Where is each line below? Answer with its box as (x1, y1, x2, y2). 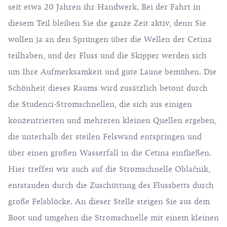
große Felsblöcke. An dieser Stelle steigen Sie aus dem (8, 197, 210, 207)
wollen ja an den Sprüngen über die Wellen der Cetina (8, 34, 212, 45)
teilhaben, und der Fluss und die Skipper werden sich (8, 51, 207, 61)
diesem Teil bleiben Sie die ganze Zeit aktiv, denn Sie (8, 18, 206, 28)
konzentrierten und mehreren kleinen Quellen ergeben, (8, 116, 216, 126)
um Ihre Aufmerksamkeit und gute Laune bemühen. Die (8, 67, 216, 77)
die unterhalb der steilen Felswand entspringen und (8, 132, 202, 142)
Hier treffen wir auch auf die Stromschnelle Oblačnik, (8, 164, 210, 174)
